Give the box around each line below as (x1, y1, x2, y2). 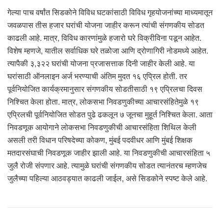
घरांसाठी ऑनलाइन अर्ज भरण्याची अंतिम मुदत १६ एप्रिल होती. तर (7, 70, 187, 82)
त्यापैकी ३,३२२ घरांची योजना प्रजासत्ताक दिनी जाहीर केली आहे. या (7, 57, 195, 69)
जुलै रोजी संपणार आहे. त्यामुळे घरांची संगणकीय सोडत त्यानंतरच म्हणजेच (7, 160, 207, 171)
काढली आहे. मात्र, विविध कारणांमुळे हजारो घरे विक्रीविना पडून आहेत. (7, 32, 201, 44)
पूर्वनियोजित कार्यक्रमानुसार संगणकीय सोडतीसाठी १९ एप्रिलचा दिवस (7, 83, 202, 95)
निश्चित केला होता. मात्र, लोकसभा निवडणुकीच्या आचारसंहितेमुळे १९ (7, 96, 199, 108)
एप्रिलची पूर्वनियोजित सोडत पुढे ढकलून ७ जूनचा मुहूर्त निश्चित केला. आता (7, 109, 213, 120)
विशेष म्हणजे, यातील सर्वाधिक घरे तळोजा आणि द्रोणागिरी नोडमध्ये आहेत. (7, 45, 208, 56)
